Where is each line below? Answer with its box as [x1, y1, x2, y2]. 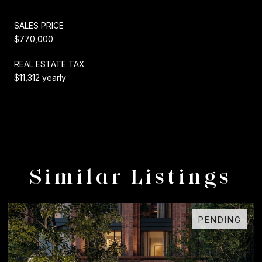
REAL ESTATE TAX [14, 58, 85, 69]
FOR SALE [198, 214, 246, 225]
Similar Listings [30, 163, 232, 189]
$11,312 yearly [14, 72, 66, 82]
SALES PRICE [14, 20, 64, 30]
